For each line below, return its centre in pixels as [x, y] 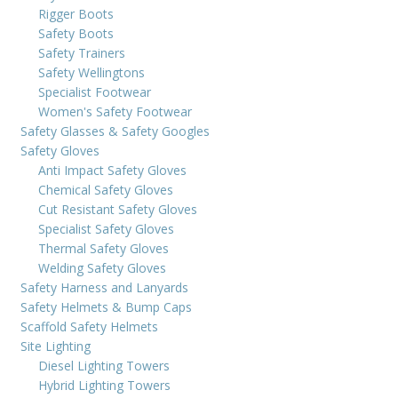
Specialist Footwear [95, 92]
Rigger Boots [76, 13]
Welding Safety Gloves [102, 267]
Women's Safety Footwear [115, 111]
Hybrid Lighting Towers [104, 385]
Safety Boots [76, 33]
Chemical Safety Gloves [106, 189]
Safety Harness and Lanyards [104, 287]
